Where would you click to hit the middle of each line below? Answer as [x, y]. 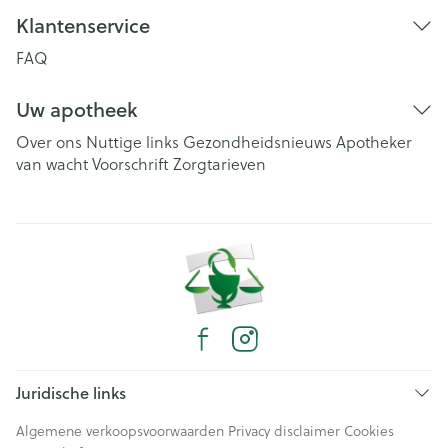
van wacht [52, 163]
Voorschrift [130, 163]
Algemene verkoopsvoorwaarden [120, 430]
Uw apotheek [76, 109]
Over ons [49, 141]
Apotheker [374, 141]
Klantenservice [83, 25]
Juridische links [71, 392]
